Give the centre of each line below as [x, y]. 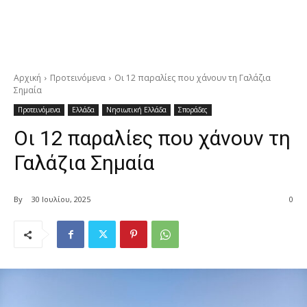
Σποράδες [193, 110]
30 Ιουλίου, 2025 [61, 199]
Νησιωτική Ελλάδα [136, 110]
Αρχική [27, 78]
